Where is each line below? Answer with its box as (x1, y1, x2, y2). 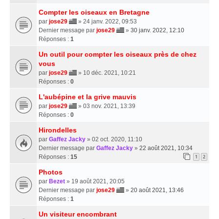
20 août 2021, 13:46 (131, 186, 184, 194)
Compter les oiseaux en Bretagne (39, 8, 150, 16)
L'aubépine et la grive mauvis (39, 92, 136, 101)
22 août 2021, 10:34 (139, 144, 193, 152)
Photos (39, 168, 63, 176)
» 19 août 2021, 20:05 (65, 177, 125, 185)
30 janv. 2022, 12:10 (131, 26, 184, 34)
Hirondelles (39, 126, 77, 134)
